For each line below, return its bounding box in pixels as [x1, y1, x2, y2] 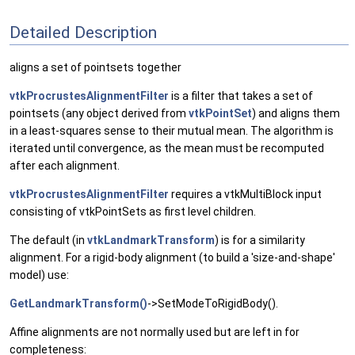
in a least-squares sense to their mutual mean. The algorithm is [10, 124, 334, 138]
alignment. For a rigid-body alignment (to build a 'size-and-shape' [10, 251, 335, 265]
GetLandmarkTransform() [10, 297, 147, 311]
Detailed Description [10, 22, 157, 42]
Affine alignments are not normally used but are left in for [10, 326, 300, 339]
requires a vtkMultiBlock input [169, 188, 322, 201]
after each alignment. [10, 159, 120, 173]
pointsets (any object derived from [10, 107, 189, 120]
